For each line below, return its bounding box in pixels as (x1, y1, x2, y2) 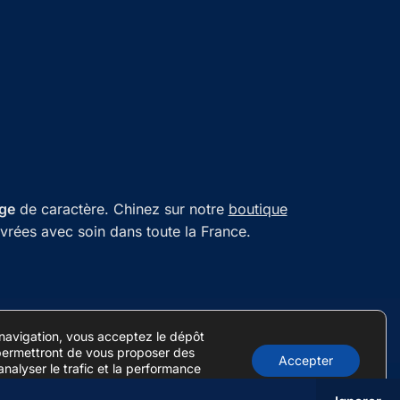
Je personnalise (98, 377, 189, 392)
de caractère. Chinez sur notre (14, 199, 229, 218)
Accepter (279, 353, 333, 368)
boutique (228, 199, 287, 218)
